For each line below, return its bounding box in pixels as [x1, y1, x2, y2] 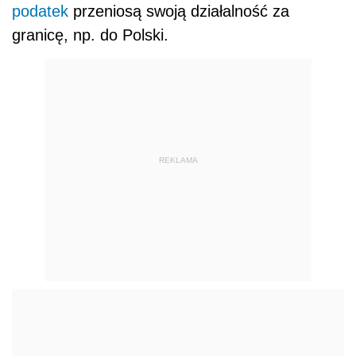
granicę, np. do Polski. [12, 26, 168, 44]
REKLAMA [158, 155, 198, 164]
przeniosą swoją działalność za [68, 2, 289, 21]
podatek [12, 2, 68, 21]
